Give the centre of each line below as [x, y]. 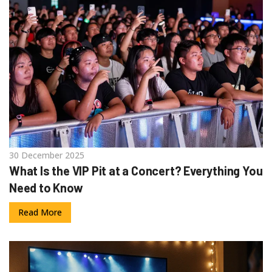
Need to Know [46, 187]
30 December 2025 [47, 155]
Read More [40, 212]
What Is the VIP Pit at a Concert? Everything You [136, 170]
